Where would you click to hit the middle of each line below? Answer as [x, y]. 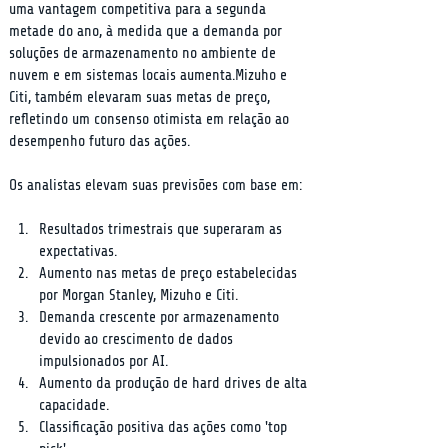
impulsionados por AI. [103, 361]
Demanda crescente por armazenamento [161, 317]
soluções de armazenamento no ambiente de [144, 53]
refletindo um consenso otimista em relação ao [151, 119]
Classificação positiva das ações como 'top [165, 427]
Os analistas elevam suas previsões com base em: [155, 185]
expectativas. [78, 251]
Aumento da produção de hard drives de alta [175, 383]
